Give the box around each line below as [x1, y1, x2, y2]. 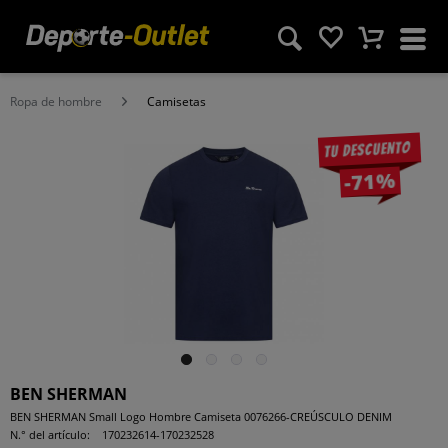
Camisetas [147, 93, 206, 110]
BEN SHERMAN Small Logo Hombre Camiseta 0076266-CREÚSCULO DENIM [10, 409, 392, 424]
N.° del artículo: [10, 427, 90, 442]
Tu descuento [323, 138, 411, 161]
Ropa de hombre [10, 93, 102, 110]
